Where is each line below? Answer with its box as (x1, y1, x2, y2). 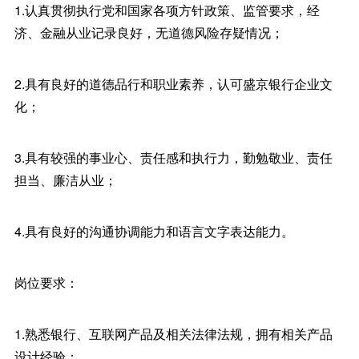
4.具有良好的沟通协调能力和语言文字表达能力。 (14, 222, 294, 240)
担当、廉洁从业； (14, 171, 117, 189)
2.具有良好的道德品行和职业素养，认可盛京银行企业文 (14, 75, 333, 93)
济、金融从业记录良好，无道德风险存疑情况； (14, 23, 284, 42)
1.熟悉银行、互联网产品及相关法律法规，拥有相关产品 (14, 325, 333, 343)
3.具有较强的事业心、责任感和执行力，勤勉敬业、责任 (14, 148, 333, 167)
